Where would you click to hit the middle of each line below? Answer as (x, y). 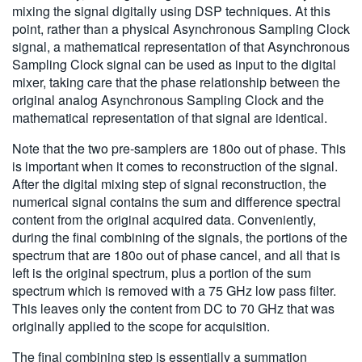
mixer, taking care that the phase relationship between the (176, 82)
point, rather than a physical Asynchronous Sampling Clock (181, 28)
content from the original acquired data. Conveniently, (164, 219)
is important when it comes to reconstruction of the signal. (175, 166)
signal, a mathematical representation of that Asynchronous (181, 46)
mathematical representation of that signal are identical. (170, 117)
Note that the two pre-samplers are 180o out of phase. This (179, 148)
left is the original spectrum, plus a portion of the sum (162, 272)
